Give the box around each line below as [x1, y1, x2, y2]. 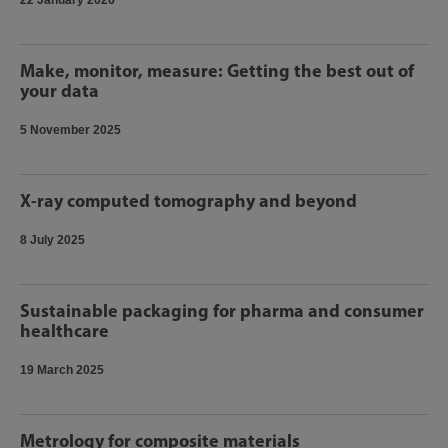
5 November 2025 [20, 123, 121, 137]
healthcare [20, 319, 109, 342]
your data [20, 79, 99, 102]
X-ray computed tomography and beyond [20, 189, 357, 212]
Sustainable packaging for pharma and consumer [20, 299, 424, 322]
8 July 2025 [20, 233, 85, 247]
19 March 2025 [20, 363, 104, 377]
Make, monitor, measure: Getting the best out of [20, 59, 414, 82]
